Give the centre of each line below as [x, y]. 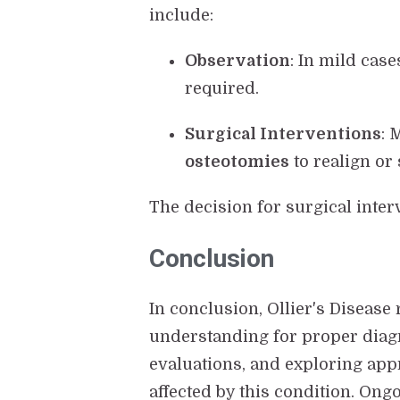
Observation [238, 61]
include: [182, 16]
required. [222, 89]
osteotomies [237, 162]
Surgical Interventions [283, 134]
